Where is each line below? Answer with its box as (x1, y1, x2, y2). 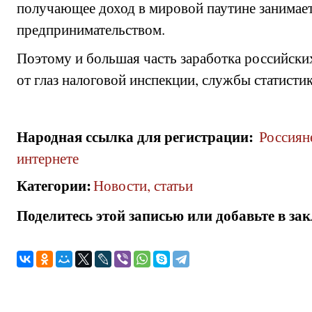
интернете (17, 148, 79, 168)
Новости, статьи (93, 175, 194, 195)
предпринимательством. (17, 19, 165, 39)
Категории (17, 173, 86, 196)
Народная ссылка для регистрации (17, 125, 249, 147)
